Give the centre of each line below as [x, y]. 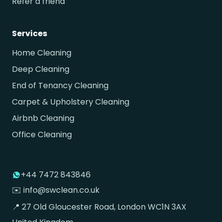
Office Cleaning [42, 135]
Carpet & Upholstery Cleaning [71, 102]
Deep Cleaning [41, 69]
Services [29, 34]
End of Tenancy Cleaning [60, 86]
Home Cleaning [42, 53]
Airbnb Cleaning [43, 118]
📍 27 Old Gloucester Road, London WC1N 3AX [99, 207]
